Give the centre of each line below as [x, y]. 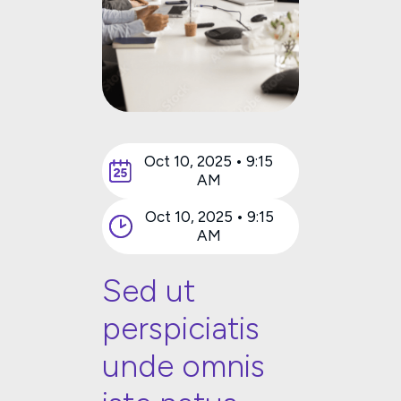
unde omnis [184, 366]
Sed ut [149, 290]
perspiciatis [181, 328]
